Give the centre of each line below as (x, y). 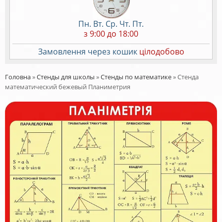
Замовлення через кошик (88, 51)
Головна (18, 77)
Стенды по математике (136, 77)
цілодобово (162, 51)
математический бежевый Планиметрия (68, 86)
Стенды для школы (66, 77)
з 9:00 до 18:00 (111, 33)
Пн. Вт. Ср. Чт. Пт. (111, 24)
